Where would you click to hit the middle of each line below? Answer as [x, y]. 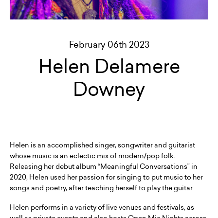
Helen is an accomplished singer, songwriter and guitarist [102, 145]
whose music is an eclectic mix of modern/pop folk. [92, 156]
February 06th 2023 [109, 45]
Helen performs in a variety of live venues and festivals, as [102, 208]
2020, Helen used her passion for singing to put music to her [106, 177]
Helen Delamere [109, 66]
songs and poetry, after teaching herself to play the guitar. [102, 188]
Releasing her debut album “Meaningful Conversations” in [104, 166]
